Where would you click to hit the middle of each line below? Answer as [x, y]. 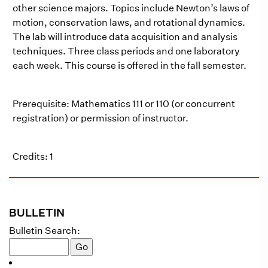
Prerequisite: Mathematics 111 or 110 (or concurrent [124, 104]
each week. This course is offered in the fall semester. [130, 66]
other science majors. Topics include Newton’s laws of [131, 8]
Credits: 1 [33, 156]
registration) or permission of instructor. [100, 118]
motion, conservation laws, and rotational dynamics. [129, 22]
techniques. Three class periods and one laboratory [126, 51]
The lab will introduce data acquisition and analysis [125, 37]
